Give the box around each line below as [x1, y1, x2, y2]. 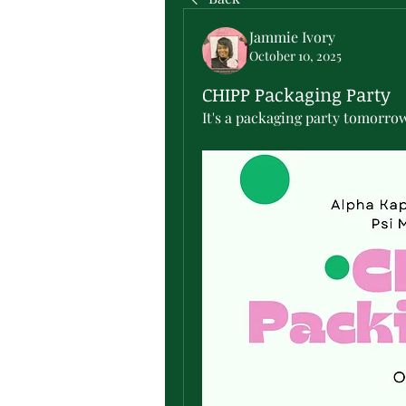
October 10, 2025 [249, 47, 342, 64]
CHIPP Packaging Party [202, 82, 391, 107]
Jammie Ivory [249, 27, 335, 46]
